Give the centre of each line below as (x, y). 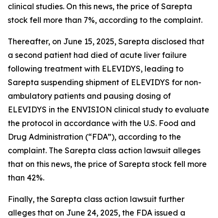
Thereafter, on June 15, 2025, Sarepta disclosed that (106, 41)
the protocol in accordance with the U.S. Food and (102, 123)
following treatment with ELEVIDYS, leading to (96, 69)
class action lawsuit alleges (149, 150)
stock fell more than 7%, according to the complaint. (105, 20)
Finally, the (29, 199)
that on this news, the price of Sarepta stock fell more (107, 164)
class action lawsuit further (134, 199)
